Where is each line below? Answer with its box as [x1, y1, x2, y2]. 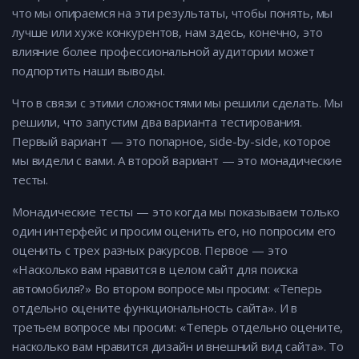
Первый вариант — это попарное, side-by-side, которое [12, 133, 332, 150]
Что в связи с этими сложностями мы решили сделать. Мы [12, 95, 344, 111]
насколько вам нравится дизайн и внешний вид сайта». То [12, 338, 344, 355]
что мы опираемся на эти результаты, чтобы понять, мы [12, 5, 333, 22]
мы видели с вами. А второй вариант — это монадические [12, 152, 343, 169]
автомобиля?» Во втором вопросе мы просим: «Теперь [12, 280, 322, 297]
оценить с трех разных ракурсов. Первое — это [12, 242, 288, 259]
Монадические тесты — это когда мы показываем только [12, 204, 340, 220]
